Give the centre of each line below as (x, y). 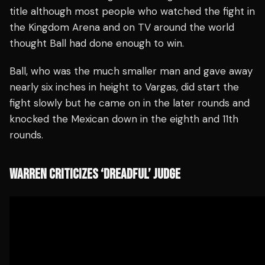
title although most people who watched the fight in (132, 12)
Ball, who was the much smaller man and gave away (131, 71)
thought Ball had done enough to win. (97, 43)
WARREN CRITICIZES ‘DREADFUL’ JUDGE (95, 174)
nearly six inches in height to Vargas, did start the (124, 87)
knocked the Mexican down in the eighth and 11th (124, 119)
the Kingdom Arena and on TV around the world (122, 28)
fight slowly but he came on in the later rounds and (130, 103)
